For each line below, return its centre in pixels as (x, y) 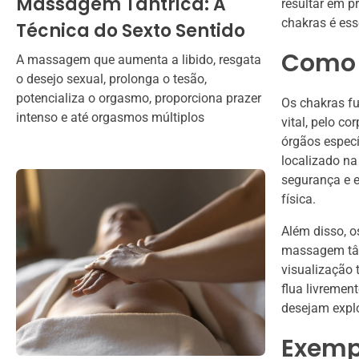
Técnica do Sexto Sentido (131, 30)
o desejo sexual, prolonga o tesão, (111, 79)
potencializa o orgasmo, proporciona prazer (139, 98)
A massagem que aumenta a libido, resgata (139, 59)
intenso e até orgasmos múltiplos (110, 117)
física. (298, 200)
